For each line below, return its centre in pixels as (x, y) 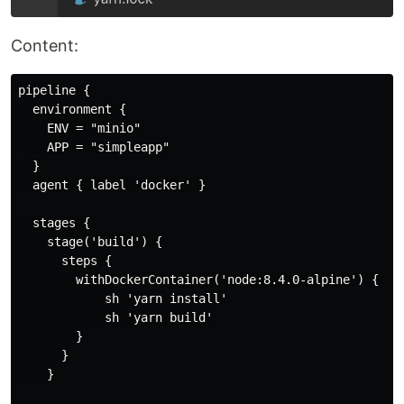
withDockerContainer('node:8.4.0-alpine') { (202, 280)
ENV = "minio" (79, 129)
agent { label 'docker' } (112, 185)
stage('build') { (90, 242)
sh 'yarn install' (123, 299)
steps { (65, 261)
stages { (54, 223)
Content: (45, 46)
